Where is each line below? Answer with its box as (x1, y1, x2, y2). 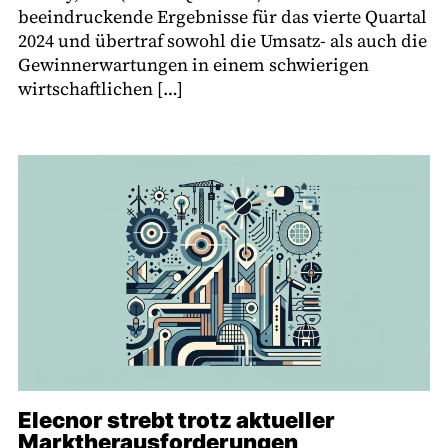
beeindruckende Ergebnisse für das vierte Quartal (18, 4, 427, 29)
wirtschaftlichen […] (18, 76, 183, 101)
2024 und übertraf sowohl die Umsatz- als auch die (18, 28, 427, 53)
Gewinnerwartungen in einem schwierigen (18, 52, 369, 77)
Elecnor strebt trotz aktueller (18, 406, 335, 433)
